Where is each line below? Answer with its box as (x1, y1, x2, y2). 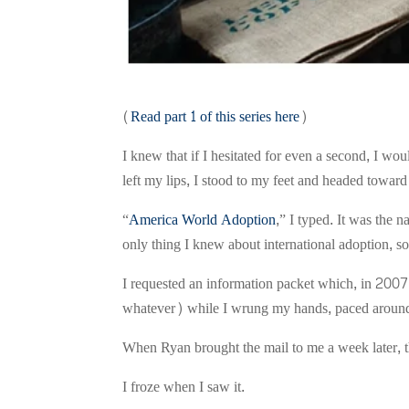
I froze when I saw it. (122, 372, 246, 400)
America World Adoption (129, 205, 277, 233)
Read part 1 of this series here (131, 102, 300, 130)
